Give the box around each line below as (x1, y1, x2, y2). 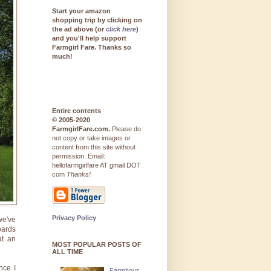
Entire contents (52, 107, 101, 115)
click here (106, 25, 136, 33)
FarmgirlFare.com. (52, 125, 110, 133)
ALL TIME (52, 248, 83, 256)
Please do (110, 125, 141, 133)
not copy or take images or (52, 134, 131, 142)
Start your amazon (52, 7, 111, 15)
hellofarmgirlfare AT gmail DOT (52, 162, 141, 169)
